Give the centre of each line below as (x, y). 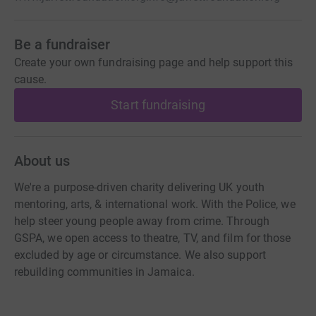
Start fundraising (158, 105)
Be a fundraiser (62, 45)
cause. (31, 80)
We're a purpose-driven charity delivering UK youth (139, 188)
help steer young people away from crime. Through (142, 221)
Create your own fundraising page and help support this (154, 63)
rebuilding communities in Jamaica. (104, 272)
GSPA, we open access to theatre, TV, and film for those (153, 238)
